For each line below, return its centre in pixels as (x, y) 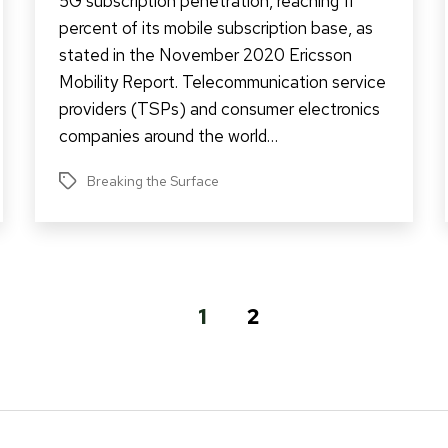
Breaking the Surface (152, 180)
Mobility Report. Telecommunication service (222, 81)
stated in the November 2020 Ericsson (205, 54)
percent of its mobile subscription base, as (215, 27)
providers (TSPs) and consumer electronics (219, 108)
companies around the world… (168, 135)
